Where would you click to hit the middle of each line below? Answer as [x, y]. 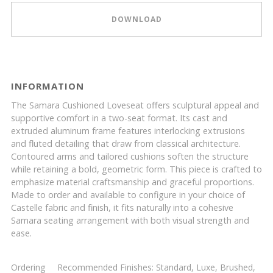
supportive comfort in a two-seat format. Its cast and [119, 118]
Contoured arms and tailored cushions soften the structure [130, 156]
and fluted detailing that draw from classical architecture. [126, 144]
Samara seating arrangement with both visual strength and [130, 220]
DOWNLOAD [136, 19]
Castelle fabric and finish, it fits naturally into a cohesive [122, 207]
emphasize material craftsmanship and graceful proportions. [133, 182]
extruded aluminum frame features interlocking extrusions [128, 131]
